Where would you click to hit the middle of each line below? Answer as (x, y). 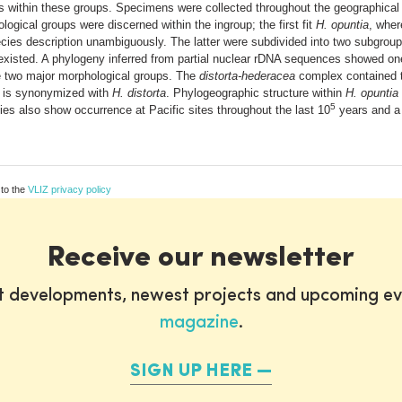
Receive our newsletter (201, 258)
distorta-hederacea (247, 75)
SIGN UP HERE (191, 371)
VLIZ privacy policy (70, 189)
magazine (199, 323)
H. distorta (139, 92)
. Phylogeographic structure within (256, 92)
